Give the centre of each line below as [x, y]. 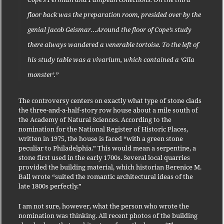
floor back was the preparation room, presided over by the [114, 14]
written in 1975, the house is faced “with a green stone [100, 138]
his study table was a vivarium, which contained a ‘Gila [111, 59]
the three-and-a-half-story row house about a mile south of [108, 110]
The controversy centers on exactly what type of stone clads [110, 100]
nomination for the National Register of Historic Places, [103, 129]
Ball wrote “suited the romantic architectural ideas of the [105, 176]
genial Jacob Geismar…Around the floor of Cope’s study [109, 29]
